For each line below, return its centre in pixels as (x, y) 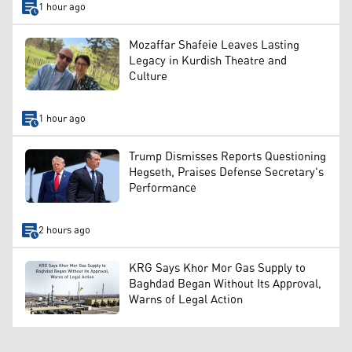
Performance (163, 189)
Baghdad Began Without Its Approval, (225, 284)
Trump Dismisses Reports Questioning (227, 157)
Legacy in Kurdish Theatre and (208, 61)
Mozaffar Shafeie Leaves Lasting (214, 46)
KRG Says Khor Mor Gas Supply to (217, 269)
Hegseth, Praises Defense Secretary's (226, 173)
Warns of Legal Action (186, 300)
